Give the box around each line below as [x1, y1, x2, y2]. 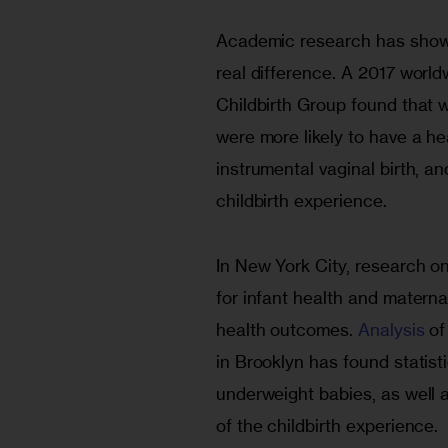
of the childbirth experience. [215, 414, 439, 436]
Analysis [357, 318, 425, 340]
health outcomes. [215, 318, 358, 340]
